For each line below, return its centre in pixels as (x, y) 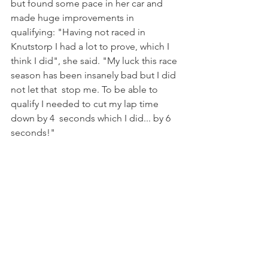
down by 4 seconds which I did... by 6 (92, 118)
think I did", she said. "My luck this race (95, 61)
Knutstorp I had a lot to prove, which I (91, 47)
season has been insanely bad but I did (95, 75)
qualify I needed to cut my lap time (86, 104)
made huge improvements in (74, 18)
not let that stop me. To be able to (86, 90)
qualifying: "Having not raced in (79, 32)
